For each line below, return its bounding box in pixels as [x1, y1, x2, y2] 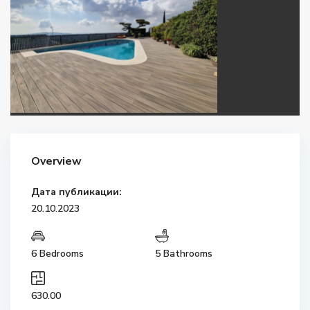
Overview [31, 154, 82, 170]
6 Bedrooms [31, 247, 84, 261]
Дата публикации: [31, 185, 122, 199]
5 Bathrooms [155, 247, 212, 261]
